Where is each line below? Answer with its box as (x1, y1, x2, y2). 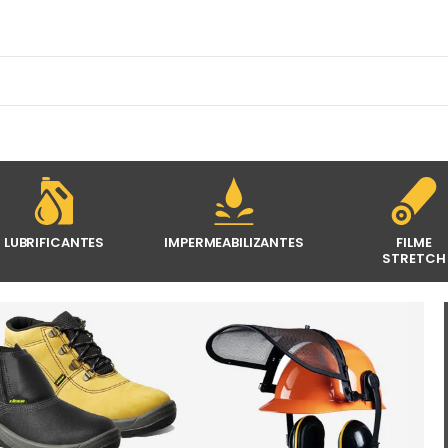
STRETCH (382, 249, 446, 268)
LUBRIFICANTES (3, 233, 105, 252)
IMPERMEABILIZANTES (164, 233, 304, 252)
